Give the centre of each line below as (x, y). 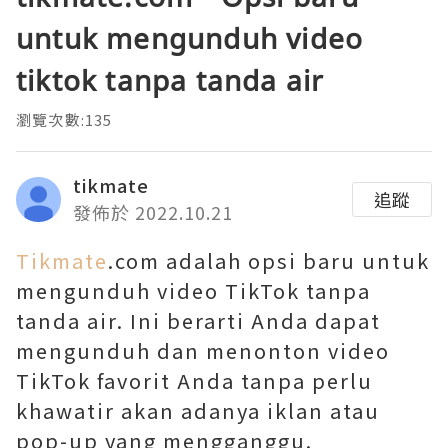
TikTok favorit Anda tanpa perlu (194, 381)
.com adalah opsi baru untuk (269, 261)
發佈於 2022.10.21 (153, 212)
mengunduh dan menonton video (203, 351)
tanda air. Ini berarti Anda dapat (198, 321)
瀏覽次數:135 (64, 120)
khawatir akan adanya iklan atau (198, 411)
